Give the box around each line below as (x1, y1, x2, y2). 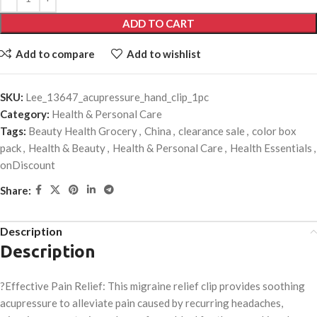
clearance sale (178, 125, 245, 138)
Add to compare (15, 47, 95, 60)
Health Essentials (230, 142, 312, 155)
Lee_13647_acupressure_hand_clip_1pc (25, 91, 209, 104)
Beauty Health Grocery (28, 125, 137, 138)
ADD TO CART (122, 17, 195, 30)
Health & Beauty (28, 142, 105, 155)
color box (252, 125, 296, 138)
